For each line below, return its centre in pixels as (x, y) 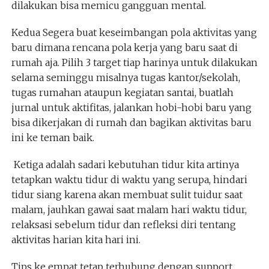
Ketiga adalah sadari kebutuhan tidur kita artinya (125, 165)
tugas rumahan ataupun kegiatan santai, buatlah (122, 92)
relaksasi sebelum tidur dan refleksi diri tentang (123, 225)
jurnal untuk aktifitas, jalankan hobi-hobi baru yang (131, 107)
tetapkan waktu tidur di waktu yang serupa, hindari (129, 180)
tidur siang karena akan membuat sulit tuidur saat (127, 195)
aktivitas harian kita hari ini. (76, 240)
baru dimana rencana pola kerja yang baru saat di (124, 47)
